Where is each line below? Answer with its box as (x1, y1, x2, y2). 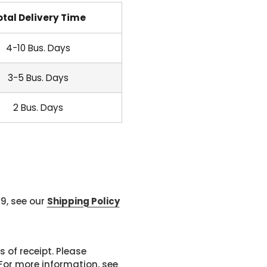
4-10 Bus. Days (6, 42, 70, 54)
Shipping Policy (46, 195, 120, 207)
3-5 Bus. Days (8, 72, 69, 84)
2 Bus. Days (13, 101, 63, 114)
